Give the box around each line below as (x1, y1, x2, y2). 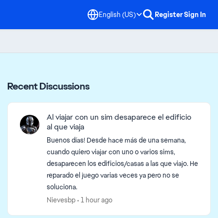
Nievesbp (47, 196, 75, 204)
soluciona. (47, 182, 77, 191)
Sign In (184, 10, 206, 19)
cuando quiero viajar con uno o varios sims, (47, 147, 175, 156)
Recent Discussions (7, 80, 90, 92)
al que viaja (47, 122, 84, 132)
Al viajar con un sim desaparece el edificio (47, 112, 191, 122)
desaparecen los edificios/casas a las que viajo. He (47, 159, 198, 168)
